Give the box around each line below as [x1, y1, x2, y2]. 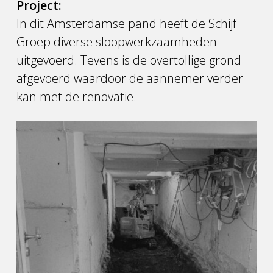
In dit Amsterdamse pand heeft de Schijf [16, 15, 237, 32]
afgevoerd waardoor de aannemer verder [16, 70, 244, 87]
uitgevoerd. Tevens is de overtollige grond [16, 52, 242, 68]
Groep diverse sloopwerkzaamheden [16, 34, 218, 50]
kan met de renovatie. [16, 88, 137, 105]
